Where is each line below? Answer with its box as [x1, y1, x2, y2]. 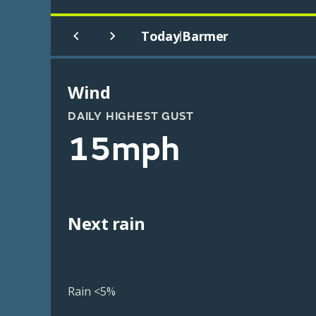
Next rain [68, 212, 145, 235]
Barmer [182, 28, 229, 44]
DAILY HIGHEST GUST [68, 109, 194, 123]
